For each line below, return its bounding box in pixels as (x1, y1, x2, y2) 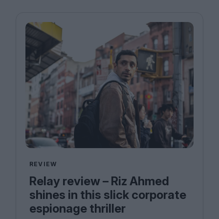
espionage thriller (29, 201, 126, 216)
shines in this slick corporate (29, 188, 186, 202)
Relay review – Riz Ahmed (29, 174, 169, 189)
